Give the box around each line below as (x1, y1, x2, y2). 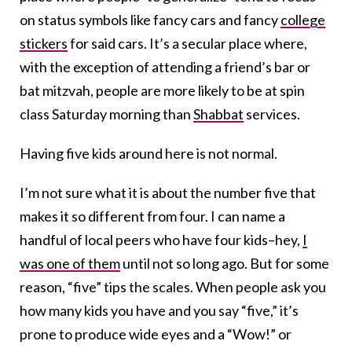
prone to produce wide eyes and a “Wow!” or (20, 325, 291, 343)
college (280, 11, 325, 29)
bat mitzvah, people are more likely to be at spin (20, 82, 305, 100)
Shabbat (193, 105, 244, 123)
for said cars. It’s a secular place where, (68, 35, 307, 53)
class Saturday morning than (20, 105, 193, 123)
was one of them (20, 255, 120, 273)
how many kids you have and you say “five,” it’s (20, 302, 299, 320)
